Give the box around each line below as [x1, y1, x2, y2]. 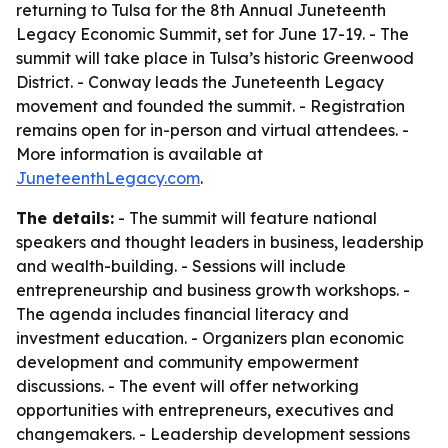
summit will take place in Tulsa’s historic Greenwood [16, 48, 414, 68]
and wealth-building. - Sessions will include [16, 256, 346, 276]
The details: [16, 208, 114, 228]
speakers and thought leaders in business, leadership [16, 232, 424, 252]
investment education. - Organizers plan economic [16, 328, 404, 348]
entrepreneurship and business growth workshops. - [16, 280, 410, 300]
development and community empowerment [16, 352, 359, 372]
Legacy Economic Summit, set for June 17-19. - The [16, 24, 409, 44]
